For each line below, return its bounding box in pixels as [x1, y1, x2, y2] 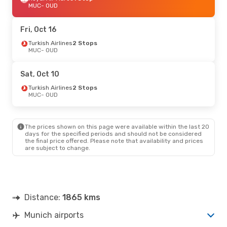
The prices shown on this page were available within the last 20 [25, 123, 209, 130]
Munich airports [24, 210, 84, 220]
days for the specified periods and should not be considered [25, 130, 202, 137]
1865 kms [62, 192, 100, 202]
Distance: [24, 192, 62, 202]
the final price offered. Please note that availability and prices [25, 137, 203, 144]
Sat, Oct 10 [20, 69, 59, 79]
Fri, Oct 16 [20, 25, 56, 34]
